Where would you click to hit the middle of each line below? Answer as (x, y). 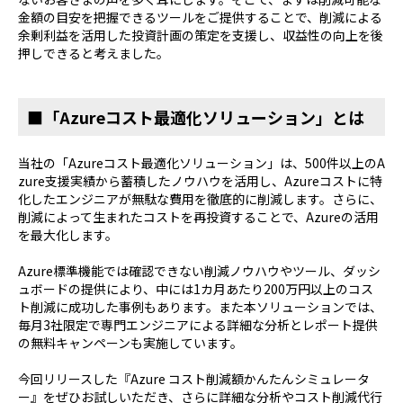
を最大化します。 (68, 234)
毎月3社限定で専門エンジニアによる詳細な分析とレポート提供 (198, 324)
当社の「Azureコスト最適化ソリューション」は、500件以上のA (201, 162)
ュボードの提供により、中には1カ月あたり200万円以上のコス (196, 288)
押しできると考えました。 (94, 53)
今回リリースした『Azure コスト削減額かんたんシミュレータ (194, 378)
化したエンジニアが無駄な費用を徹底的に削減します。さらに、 (200, 198)
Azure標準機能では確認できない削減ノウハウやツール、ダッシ (199, 270)
